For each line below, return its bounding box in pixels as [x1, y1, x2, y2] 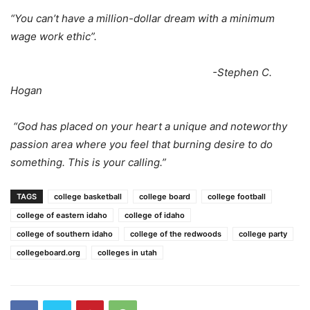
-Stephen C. [10, 66, 272, 80]
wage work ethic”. [10, 30, 97, 44]
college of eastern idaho [17, 210, 107, 221]
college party [239, 229, 287, 239]
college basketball [54, 192, 122, 202]
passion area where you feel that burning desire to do [10, 138, 273, 152]
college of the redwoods [130, 229, 221, 239]
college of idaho [125, 210, 185, 221]
